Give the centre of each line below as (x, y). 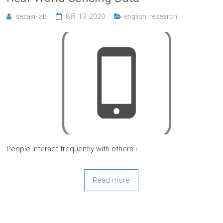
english (135, 17)
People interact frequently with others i (72, 149)
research (164, 17)
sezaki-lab (31, 17)
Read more (111, 180)
